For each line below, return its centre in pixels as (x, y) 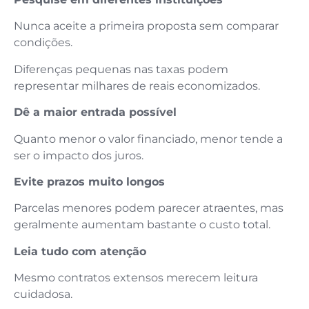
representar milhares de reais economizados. (137, 86)
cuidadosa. (43, 295)
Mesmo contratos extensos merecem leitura (136, 278)
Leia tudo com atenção (80, 251)
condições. (43, 43)
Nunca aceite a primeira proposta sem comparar (146, 26)
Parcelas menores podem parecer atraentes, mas (149, 208)
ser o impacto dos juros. (79, 155)
